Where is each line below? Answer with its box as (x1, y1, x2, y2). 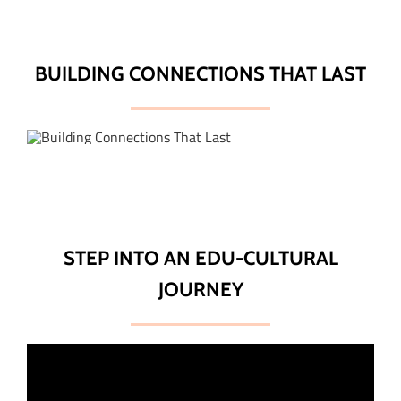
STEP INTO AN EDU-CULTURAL (63, 245, 338, 270)
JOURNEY (158, 277, 243, 302)
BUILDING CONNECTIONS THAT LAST (35, 61, 366, 86)
